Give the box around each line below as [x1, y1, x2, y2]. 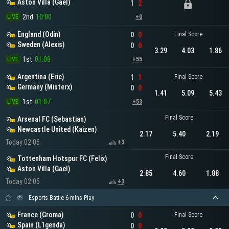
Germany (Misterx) [17, 83, 72, 91]
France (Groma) [17, 211, 63, 219]
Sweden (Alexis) [17, 40, 64, 49]
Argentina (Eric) [17, 73, 64, 81]
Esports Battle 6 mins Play [29, 194, 94, 201]
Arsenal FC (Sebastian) [17, 115, 86, 124]
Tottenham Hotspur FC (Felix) [17, 154, 107, 163]
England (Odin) [17, 30, 60, 39]
